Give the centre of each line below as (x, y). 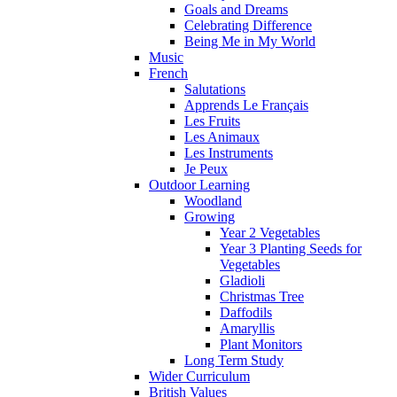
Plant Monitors (261, 345)
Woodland (213, 201)
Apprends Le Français (246, 105)
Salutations (215, 90)
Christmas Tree (262, 297)
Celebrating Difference (248, 26)
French (168, 74)
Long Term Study (234, 361)
